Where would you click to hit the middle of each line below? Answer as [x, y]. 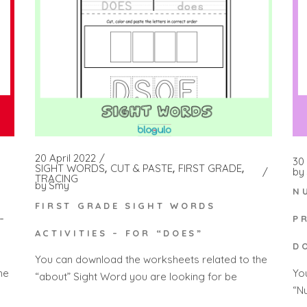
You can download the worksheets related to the [151, 260]
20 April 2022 [65, 158]
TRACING [56, 179]
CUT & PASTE [141, 169]
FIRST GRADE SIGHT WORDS [125, 205]
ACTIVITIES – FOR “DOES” [119, 233]
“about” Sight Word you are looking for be [136, 277]
